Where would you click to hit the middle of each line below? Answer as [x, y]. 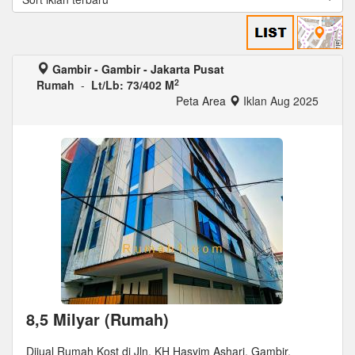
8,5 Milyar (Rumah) [97, 319]
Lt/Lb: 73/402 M [133, 85]
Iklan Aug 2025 [281, 101]
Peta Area [202, 101]
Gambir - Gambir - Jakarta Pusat [138, 69]
